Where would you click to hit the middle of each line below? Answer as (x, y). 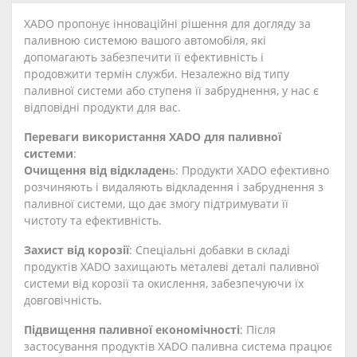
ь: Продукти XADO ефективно (249, 170)
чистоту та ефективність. (93, 220)
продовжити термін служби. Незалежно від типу (157, 74)
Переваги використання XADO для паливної (153, 137)
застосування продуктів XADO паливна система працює (178, 346)
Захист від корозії (76, 250)
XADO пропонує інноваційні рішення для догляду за (167, 24)
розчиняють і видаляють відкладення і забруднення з (174, 187)
